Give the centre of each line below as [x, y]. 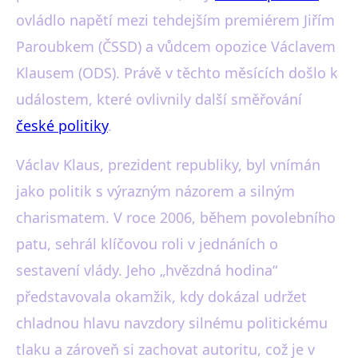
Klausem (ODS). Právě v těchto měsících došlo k [177, 73]
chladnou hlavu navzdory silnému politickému [172, 323]
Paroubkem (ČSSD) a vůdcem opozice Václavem [176, 46]
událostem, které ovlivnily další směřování [159, 99]
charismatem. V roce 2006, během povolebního [176, 217]
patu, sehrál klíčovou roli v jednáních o [147, 244]
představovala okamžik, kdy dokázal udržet [161, 296]
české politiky [62, 125]
